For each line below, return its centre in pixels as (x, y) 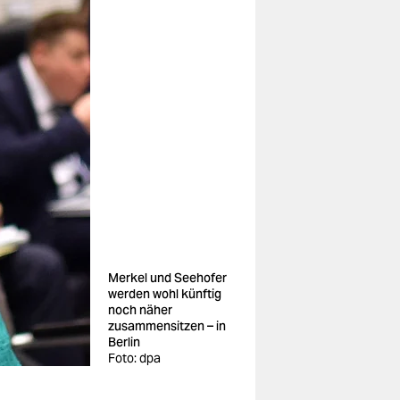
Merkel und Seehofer (167, 278)
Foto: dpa (134, 358)
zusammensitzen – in (167, 326)
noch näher (140, 310)
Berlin (124, 342)
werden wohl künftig (165, 294)
